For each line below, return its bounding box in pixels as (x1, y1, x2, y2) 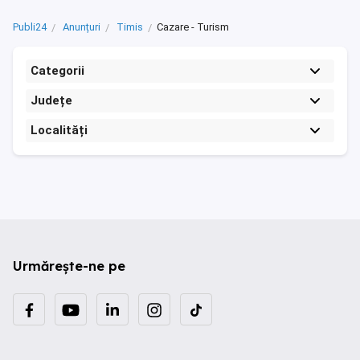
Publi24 (13, 21, 47, 34)
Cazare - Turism (157, 21, 229, 34)
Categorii (31, 63, 84, 79)
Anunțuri (63, 21, 100, 34)
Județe (31, 93, 72, 108)
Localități (31, 123, 88, 138)
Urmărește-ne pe (13, 258, 125, 275)
